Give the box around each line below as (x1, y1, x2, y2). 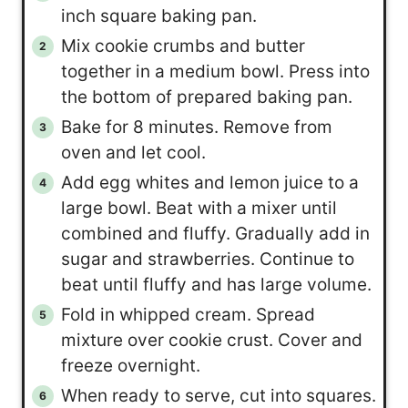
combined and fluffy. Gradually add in (60, 223, 370, 245)
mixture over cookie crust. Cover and (60, 330, 362, 352)
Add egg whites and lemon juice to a (60, 172, 359, 194)
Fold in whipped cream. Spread (60, 304, 315, 326)
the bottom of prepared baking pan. (60, 87, 352, 108)
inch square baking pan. (60, 5, 257, 27)
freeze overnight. (60, 355, 200, 377)
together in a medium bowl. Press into (60, 61, 370, 83)
